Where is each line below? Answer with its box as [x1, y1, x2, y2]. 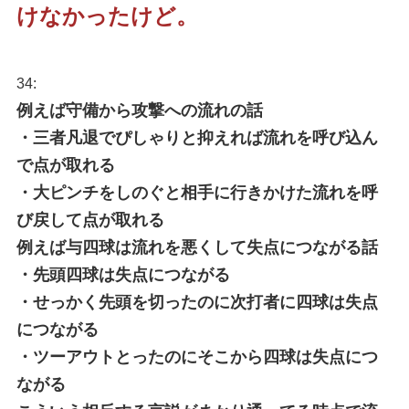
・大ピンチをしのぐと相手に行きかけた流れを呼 [16, 184, 378, 203]
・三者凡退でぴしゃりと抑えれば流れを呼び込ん [16, 129, 378, 148]
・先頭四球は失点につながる [16, 266, 230, 285]
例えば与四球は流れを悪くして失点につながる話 [16, 238, 378, 257]
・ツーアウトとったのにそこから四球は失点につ [16, 348, 378, 367]
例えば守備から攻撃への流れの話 [16, 101, 263, 121]
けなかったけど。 [16, 4, 198, 29]
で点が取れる [16, 156, 115, 175]
